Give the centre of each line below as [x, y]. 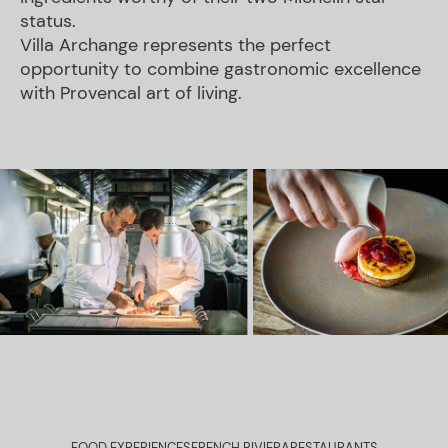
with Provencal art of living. [131, 93]
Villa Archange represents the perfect [175, 45]
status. [48, 21]
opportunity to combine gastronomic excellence [220, 69]
